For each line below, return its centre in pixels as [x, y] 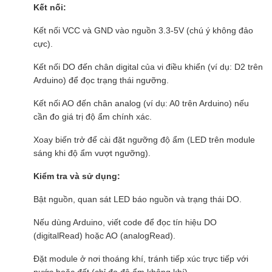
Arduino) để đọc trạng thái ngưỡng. [101, 80]
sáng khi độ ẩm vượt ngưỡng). [92, 153]
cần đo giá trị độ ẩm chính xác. [93, 117]
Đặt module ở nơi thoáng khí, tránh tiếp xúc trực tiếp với [141, 259]
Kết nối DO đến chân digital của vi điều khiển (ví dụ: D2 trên [148, 67]
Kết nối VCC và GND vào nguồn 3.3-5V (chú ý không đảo [143, 31]
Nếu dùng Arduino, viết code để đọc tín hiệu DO [125, 223]
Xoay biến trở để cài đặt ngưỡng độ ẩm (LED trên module [144, 140]
